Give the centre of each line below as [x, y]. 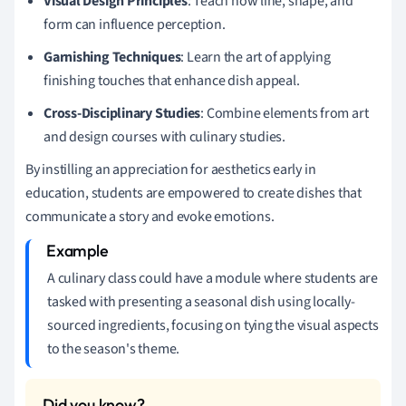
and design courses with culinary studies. [164, 136]
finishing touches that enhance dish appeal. [172, 80]
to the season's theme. [114, 348]
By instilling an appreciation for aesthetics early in [171, 169]
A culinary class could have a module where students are [213, 278]
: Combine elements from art [285, 113]
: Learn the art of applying [256, 57]
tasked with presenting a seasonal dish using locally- [201, 301]
